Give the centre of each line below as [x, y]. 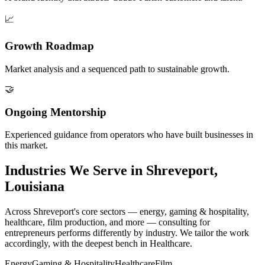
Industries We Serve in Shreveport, [111, 171]
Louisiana [35, 187]
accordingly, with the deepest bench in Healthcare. [98, 244]
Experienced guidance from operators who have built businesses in [129, 135]
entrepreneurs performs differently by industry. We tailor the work [127, 233]
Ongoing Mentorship [56, 112]
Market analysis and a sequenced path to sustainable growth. [117, 69]
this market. [26, 146]
